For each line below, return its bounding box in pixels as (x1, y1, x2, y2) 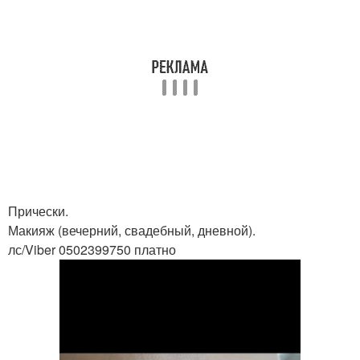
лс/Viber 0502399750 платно (8, 240, 176, 259)
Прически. (8, 202, 68, 220)
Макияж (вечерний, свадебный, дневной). (8, 221, 256, 239)
